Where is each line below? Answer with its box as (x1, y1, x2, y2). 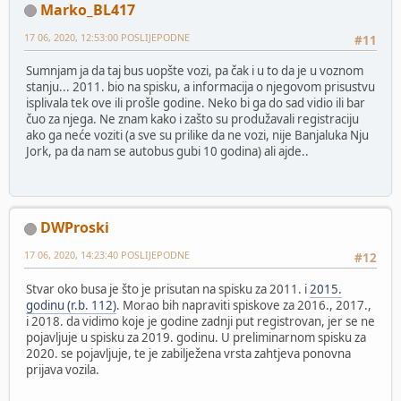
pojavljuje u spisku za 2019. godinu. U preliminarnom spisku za (26, 328, 366, 346)
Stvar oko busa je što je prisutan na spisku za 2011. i (26, 280, 310, 297)
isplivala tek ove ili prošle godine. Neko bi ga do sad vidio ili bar (26, 94, 365, 111)
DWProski (40, 218, 109, 238)
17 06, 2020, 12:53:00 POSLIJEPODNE (24, 30, 190, 44)
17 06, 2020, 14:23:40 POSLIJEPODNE (24, 248, 190, 262)
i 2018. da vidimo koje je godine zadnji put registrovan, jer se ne (26, 312, 375, 329)
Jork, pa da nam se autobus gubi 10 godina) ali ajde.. (26, 142, 309, 159)
